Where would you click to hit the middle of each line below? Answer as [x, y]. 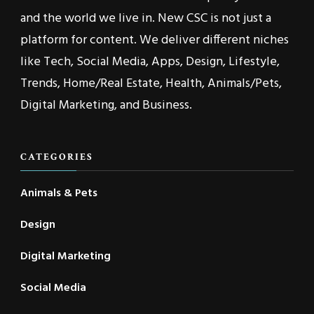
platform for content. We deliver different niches [155, 41]
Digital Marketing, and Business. [106, 106]
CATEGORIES [57, 157]
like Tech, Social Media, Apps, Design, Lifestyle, [150, 62]
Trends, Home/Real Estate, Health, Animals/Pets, [151, 84]
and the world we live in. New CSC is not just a [146, 19]
